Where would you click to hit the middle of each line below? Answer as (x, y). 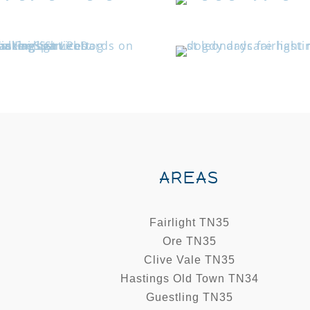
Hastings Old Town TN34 (189, 279)
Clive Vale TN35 (189, 260)
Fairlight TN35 (189, 223)
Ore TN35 (189, 241)
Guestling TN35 (189, 298)
